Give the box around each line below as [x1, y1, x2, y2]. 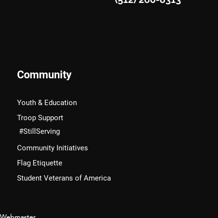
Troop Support [17, 113, 63, 122]
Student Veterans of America [17, 174, 111, 182]
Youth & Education [17, 98, 77, 107]
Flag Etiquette [17, 159, 62, 167]
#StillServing [19, 127, 60, 136]
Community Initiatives [17, 144, 88, 152]
